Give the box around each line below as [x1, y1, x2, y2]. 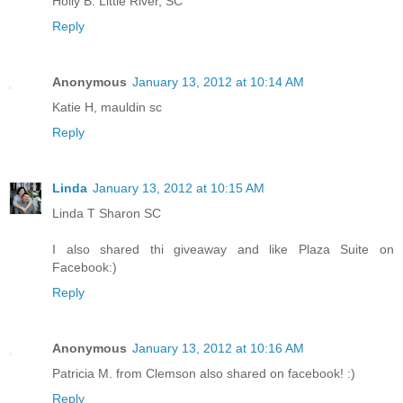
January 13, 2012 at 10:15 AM [93, 181, 264, 196]
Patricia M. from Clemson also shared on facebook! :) [52, 366, 355, 381]
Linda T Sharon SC [52, 206, 161, 221]
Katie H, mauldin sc [52, 100, 162, 115]
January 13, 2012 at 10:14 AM [132, 75, 304, 90]
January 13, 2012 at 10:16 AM [132, 341, 304, 356]
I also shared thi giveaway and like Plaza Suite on [52, 242, 394, 257]
